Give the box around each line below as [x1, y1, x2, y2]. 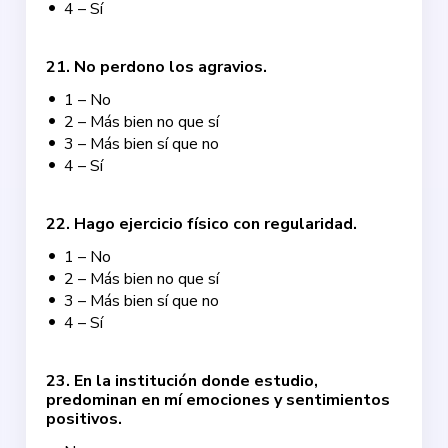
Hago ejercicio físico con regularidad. [74, 213, 358, 235]
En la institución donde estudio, [74, 370, 319, 392]
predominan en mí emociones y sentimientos [46, 389, 391, 411]
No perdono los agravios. [74, 56, 268, 78]
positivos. [46, 408, 123, 430]
